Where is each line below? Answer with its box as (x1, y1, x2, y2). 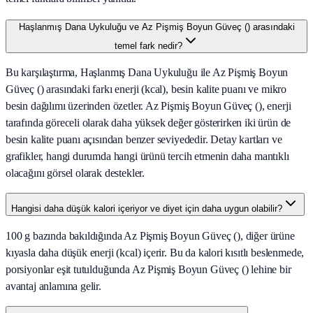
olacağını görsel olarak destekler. (6, 167, 145, 180)
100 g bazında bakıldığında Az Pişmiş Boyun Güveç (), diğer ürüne (6, 230, 295, 242)
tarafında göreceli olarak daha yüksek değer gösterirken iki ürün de (6, 117, 291, 129)
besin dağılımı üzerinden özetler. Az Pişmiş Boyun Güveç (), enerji (6, 100, 291, 112)
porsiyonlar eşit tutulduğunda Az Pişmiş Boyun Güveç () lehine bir (6, 263, 291, 276)
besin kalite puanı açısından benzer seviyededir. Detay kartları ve (6, 133, 282, 146)
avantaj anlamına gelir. (6, 280, 101, 293)
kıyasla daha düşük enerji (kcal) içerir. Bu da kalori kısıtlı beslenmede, (6, 247, 305, 259)
